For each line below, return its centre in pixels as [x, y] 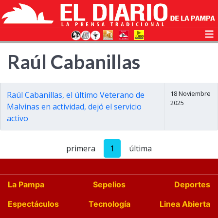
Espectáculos [33, 204]
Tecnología [109, 204]
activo [18, 118]
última [140, 148]
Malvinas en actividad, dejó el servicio [74, 107]
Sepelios [109, 184]
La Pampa [26, 184]
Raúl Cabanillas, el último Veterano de [76, 95]
